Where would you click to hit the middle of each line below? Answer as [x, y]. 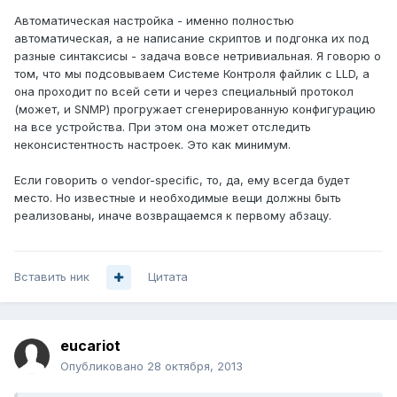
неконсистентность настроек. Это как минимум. [152, 145]
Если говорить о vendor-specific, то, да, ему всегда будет [182, 180]
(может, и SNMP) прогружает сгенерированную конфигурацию [195, 109]
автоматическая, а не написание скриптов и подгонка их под [191, 39]
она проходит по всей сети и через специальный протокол [184, 92]
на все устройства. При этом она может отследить [163, 127]
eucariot [90, 346]
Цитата [168, 277]
